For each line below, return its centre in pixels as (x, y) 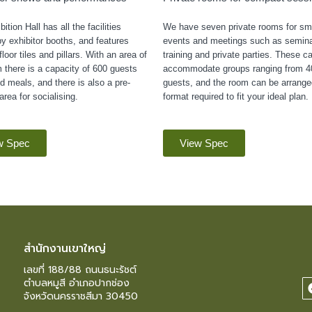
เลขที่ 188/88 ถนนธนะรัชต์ (80, 270)
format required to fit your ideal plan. (236, 96)
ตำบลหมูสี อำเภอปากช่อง (76, 283)
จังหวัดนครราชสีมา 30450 (80, 296)
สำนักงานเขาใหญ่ (64, 248)
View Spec (204, 143)
